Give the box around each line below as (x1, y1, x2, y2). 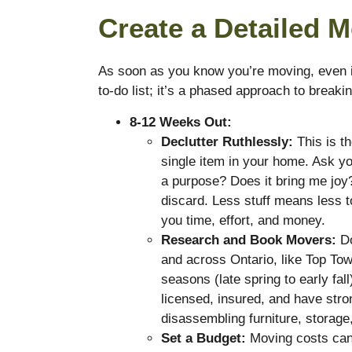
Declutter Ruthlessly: (160, 134, 293, 149)
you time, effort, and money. (160, 212, 325, 228)
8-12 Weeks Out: (129, 114, 232, 130)
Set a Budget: (160, 330, 246, 346)
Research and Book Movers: (160, 232, 336, 247)
